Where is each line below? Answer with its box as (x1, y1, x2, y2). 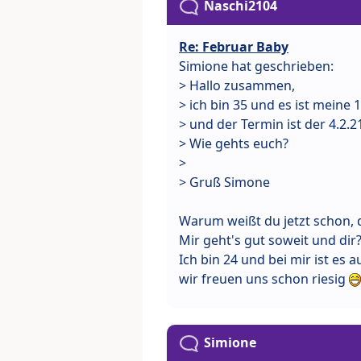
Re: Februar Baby (179, 38, 288, 56)
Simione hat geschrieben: (179, 57, 334, 76)
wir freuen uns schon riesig (179, 270, 349, 288)
